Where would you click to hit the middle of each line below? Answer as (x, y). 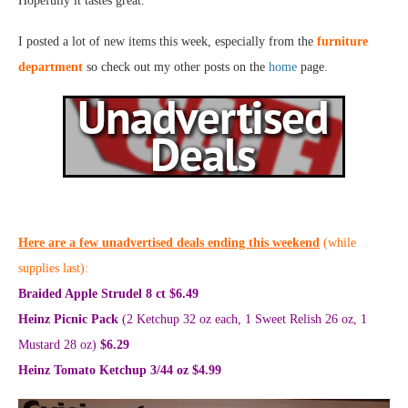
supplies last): (53, 269)
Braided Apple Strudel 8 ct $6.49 (108, 294)
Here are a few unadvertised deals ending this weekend (169, 243)
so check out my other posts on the (176, 67)
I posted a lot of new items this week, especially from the (168, 42)
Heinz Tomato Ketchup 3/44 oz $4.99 (120, 371)
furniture (342, 42)
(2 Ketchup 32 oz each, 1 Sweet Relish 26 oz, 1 (245, 320)
